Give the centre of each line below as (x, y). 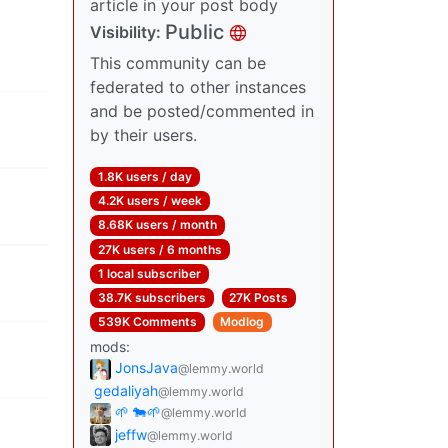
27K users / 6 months (159, 249)
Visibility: (127, 32)
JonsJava (146, 368)
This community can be (178, 63)
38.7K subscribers (151, 297)
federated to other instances (198, 87)
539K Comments (147, 322)
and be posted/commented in (202, 111)
